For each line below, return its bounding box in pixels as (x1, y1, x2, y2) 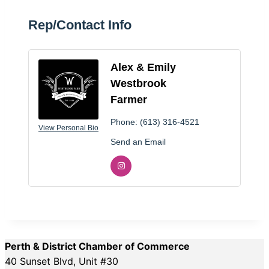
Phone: (110, 116, 138, 127)
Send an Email (110, 136, 166, 147)
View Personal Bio (38, 123, 98, 132)
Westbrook (110, 77, 166, 89)
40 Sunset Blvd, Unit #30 (5, 255, 118, 267)
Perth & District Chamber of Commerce (5, 240, 190, 252)
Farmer (110, 93, 147, 106)
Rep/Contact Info (28, 17, 131, 32)
